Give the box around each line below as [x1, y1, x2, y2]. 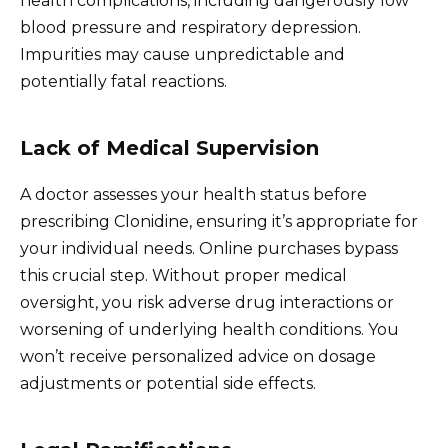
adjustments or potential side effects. [20, 373, 316, 393]
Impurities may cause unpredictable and [20, 44, 345, 64]
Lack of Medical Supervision [20, 135, 319, 160]
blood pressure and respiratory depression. [20, 17, 361, 37]
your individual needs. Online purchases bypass [20, 238, 398, 258]
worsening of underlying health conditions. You [20, 319, 399, 339]
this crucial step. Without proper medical [20, 265, 347, 285]
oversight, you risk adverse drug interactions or [20, 292, 394, 312]
